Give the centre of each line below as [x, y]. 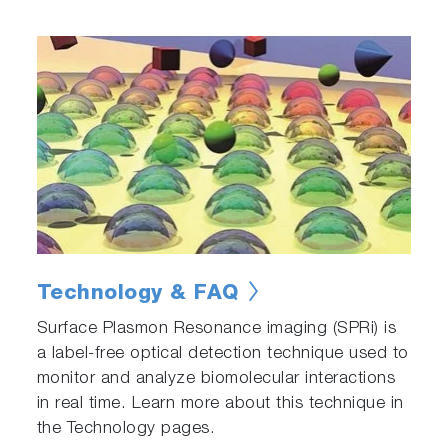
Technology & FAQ [137, 294]
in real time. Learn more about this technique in [220, 404]
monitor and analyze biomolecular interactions [216, 379]
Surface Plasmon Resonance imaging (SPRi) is [216, 329]
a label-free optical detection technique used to [222, 354]
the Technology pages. [126, 429]
